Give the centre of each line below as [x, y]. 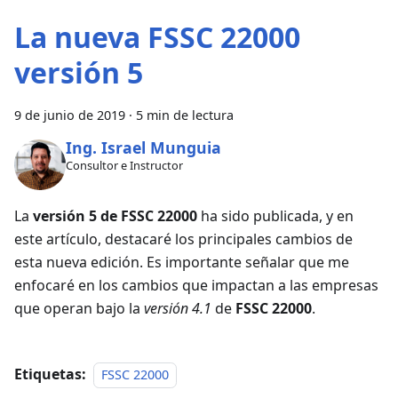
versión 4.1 [178, 309]
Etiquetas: [50, 374]
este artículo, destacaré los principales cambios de [183, 239]
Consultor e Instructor [124, 165]
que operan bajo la [79, 309]
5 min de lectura [185, 115]
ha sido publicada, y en [275, 216]
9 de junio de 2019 [70, 115]
